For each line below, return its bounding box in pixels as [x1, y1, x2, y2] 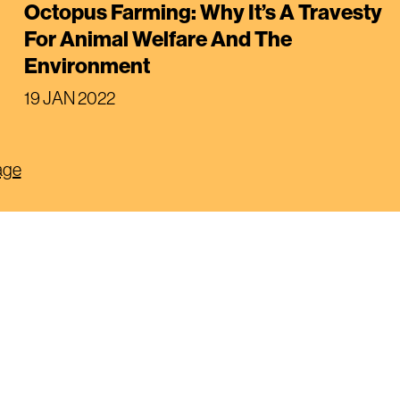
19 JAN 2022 [23, 86, 115, 109]
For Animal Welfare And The [23, 24, 292, 52]
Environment [23, 51, 150, 79]
